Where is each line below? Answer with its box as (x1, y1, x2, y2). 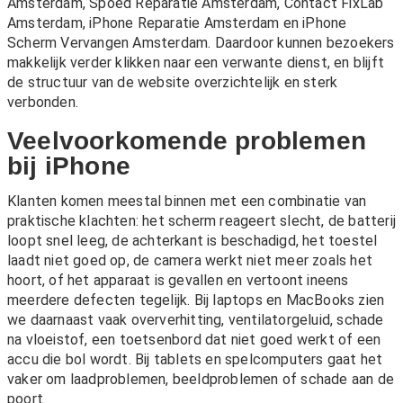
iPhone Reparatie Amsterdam (89, 14, 280, 32)
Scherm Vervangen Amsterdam (7, 34, 209, 52)
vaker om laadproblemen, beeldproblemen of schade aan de (7, 371, 395, 389)
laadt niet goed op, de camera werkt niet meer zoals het (7, 252, 373, 270)
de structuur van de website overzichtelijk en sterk (7, 74, 338, 92)
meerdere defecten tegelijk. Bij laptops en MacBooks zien (7, 291, 385, 309)
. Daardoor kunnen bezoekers (208, 34, 395, 52)
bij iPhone (7, 152, 130, 181)
